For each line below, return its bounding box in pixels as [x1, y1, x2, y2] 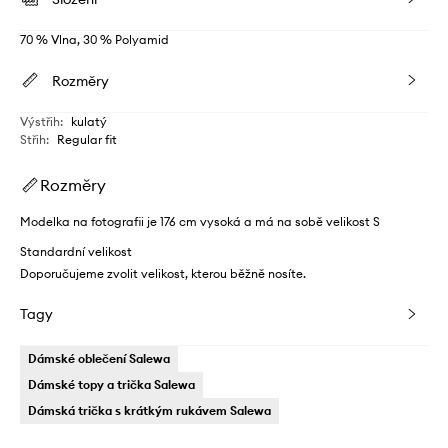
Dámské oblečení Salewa [28, 351, 170, 366]
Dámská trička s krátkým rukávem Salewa [28, 403, 271, 418]
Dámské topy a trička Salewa [28, 377, 195, 392]
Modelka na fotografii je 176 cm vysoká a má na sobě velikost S [20, 214, 380, 229]
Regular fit [57, 132, 117, 147]
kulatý [71, 114, 107, 129]
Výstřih [20, 114, 60, 129]
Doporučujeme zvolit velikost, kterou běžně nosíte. [20, 266, 306, 281]
